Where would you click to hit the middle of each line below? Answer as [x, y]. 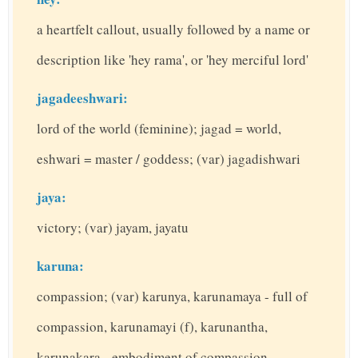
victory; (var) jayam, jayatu [113, 228]
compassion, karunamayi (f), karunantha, [152, 327]
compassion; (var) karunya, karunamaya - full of [172, 296]
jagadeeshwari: [82, 98]
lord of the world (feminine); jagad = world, [159, 129]
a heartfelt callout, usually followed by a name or [173, 30]
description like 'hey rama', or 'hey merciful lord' [173, 60]
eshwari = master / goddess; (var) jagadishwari [169, 159]
